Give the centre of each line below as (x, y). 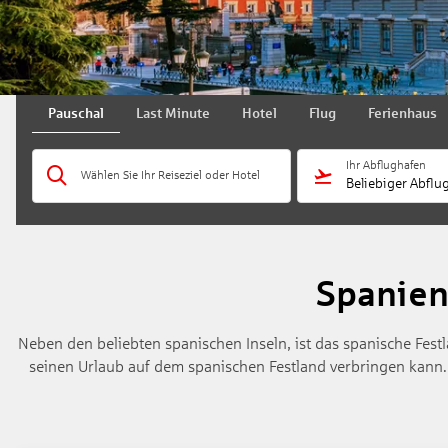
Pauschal (76, 113)
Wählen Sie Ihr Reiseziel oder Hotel (170, 175)
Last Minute (173, 113)
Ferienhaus (402, 113)
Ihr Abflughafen (386, 165)
